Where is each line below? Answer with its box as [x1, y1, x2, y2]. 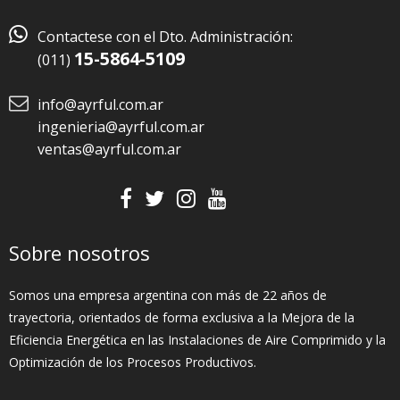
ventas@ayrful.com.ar [37, 139, 181, 160]
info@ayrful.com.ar [37, 95, 163, 115]
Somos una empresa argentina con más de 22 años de [9, 287, 327, 304]
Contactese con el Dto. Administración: [37, 27, 293, 47]
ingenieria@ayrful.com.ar [37, 117, 204, 137]
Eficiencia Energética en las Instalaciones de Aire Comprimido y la [9, 331, 386, 349]
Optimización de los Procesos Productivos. [9, 354, 256, 371]
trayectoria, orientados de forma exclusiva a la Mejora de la [9, 309, 354, 327]
